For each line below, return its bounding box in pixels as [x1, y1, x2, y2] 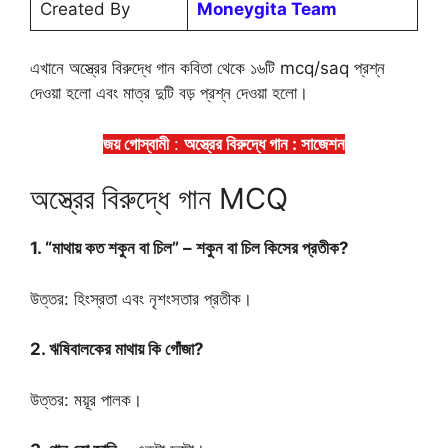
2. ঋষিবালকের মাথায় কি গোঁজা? [30, 339, 204, 360]
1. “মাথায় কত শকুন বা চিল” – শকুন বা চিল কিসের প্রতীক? [30, 238, 353, 259]
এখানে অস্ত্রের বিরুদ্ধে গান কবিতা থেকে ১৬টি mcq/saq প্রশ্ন [30, 58, 385, 79]
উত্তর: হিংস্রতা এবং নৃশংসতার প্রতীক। [30, 288, 252, 309]
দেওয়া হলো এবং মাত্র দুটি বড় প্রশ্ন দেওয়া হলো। [30, 83, 308, 104]
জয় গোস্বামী [103, 133, 169, 154]
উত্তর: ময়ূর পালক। [30, 389, 142, 410]
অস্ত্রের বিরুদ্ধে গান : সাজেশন [184, 133, 345, 154]
